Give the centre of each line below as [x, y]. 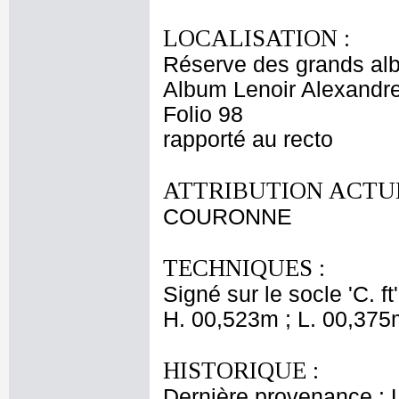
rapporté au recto [248, 139]
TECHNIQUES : [244, 268]
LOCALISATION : [256, 38]
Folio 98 [203, 114]
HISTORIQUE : [241, 370]
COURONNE [228, 217]
